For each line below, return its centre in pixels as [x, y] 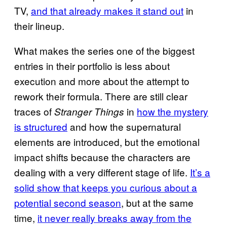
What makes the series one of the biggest [104, 51]
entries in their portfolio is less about [92, 66]
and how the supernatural [124, 127]
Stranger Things [89, 112]
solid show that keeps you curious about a [106, 187]
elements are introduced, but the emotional [107, 142]
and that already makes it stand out [107, 11]
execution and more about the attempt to [102, 81]
